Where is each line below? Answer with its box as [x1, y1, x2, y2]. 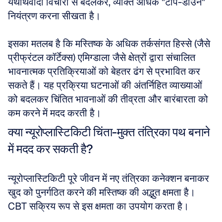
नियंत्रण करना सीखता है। [8, 9, 103, 22]
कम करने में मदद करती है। [8, 107, 101, 119]
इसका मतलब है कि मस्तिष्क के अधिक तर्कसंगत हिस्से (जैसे [8, 37, 210, 50]
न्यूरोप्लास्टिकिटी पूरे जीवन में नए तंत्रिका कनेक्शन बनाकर [8, 172, 209, 185]
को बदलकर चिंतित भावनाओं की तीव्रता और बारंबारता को [8, 93, 208, 106]
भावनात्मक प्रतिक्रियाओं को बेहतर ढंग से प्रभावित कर [8, 65, 200, 78]
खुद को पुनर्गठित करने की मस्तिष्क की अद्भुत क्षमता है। [8, 186, 195, 199]
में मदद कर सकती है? [8, 141, 93, 157]
